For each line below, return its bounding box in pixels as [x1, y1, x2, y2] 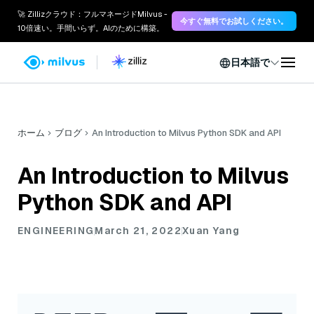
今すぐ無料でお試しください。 [180, 16, 288, 26]
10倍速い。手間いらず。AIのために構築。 [18, 23, 164, 33]
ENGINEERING [18, 224, 95, 237]
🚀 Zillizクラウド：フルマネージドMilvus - [18, 9, 168, 19]
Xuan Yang [182, 224, 240, 237]
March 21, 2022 [95, 224, 182, 237]
